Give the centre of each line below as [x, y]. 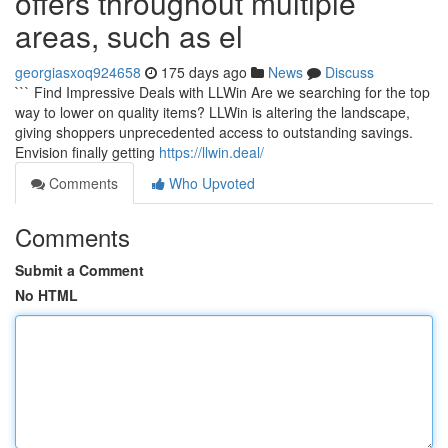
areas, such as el [129, 35]
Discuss [349, 72]
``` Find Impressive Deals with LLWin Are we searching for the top [222, 92]
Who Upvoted [210, 183]
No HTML [46, 295]
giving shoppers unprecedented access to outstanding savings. [214, 132]
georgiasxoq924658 [78, 72]
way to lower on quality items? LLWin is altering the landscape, [212, 112]
